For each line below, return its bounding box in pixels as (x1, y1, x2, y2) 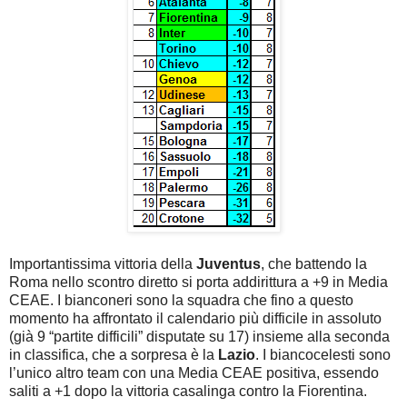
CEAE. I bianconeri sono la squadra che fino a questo (9, 292, 353, 308)
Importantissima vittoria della (9, 255, 196, 272)
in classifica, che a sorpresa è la (9, 346, 218, 362)
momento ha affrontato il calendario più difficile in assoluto (9, 310, 382, 326)
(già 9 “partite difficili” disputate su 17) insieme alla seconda (9, 328, 390, 344)
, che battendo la (261, 255, 367, 272)
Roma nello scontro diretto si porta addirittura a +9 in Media (9, 273, 388, 290)
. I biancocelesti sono (255, 346, 391, 362)
